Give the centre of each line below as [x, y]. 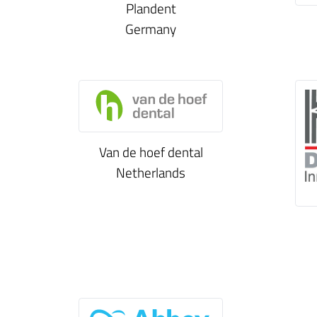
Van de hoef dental [151, 151]
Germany [151, 29]
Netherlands [151, 172]
